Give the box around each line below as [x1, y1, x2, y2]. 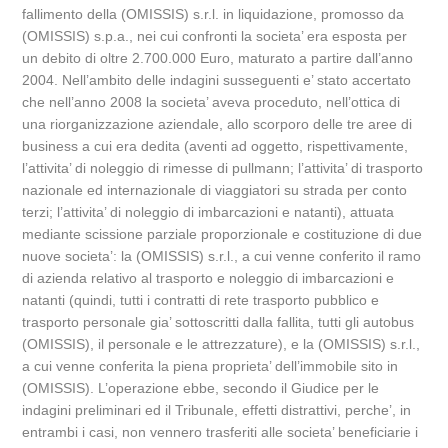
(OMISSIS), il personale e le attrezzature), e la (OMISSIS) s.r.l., [22, 336, 421, 352]
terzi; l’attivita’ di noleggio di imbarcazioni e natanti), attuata [22, 204, 395, 220]
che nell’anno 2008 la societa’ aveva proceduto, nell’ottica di [22, 94, 401, 110]
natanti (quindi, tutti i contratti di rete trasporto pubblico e [22, 292, 380, 308]
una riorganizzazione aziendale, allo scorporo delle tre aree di [22, 116, 413, 132]
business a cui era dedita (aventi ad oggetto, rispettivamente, [22, 138, 409, 154]
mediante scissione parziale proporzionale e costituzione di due [22, 226, 423, 242]
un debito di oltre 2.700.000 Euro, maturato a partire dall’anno [22, 50, 414, 66]
